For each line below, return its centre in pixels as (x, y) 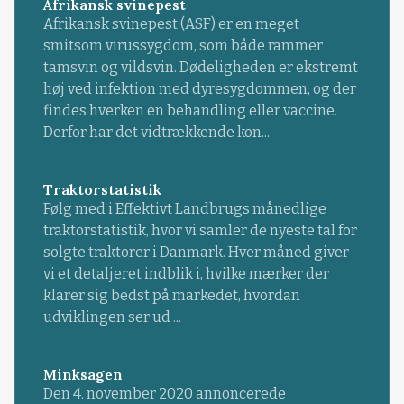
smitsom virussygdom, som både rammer (183, 46)
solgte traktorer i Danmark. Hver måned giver (196, 252)
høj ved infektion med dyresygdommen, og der (199, 89)
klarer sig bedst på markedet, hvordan (171, 296)
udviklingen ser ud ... (112, 317)
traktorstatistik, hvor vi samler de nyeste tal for (200, 231)
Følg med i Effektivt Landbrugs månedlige (184, 209)
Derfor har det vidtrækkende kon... (156, 133)
